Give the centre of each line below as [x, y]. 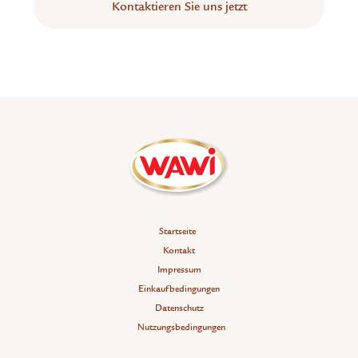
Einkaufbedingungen [179, 288]
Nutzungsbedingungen [181, 326]
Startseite [177, 231]
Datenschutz [179, 307]
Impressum [179, 269]
